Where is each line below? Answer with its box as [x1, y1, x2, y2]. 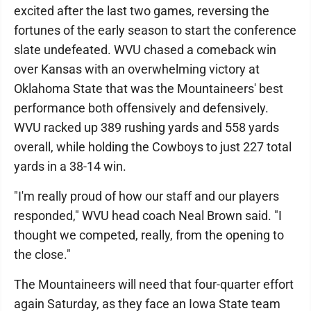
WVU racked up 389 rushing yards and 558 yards [14, 120, 279, 135]
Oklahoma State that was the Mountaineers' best [14, 81, 283, 96]
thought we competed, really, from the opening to [14, 228, 284, 242]
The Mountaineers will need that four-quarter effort [14, 277, 294, 292]
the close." [14, 247, 71, 262]
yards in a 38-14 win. [14, 159, 126, 174]
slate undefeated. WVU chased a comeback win [14, 42, 276, 57]
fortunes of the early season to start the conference [14, 23, 296, 37]
